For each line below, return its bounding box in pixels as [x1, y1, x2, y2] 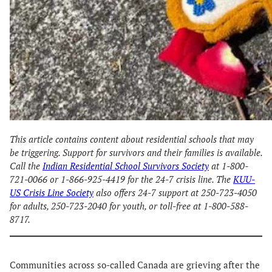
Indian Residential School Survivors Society [42, 160, 209, 172]
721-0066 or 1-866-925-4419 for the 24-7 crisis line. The [10, 173, 233, 185]
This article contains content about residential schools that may [10, 133, 254, 145]
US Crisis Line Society [10, 186, 93, 199]
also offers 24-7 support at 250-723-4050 [93, 186, 257, 199]
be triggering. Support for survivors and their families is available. [10, 146, 262, 158]
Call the [10, 160, 42, 172]
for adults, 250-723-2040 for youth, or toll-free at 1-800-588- [10, 200, 248, 212]
